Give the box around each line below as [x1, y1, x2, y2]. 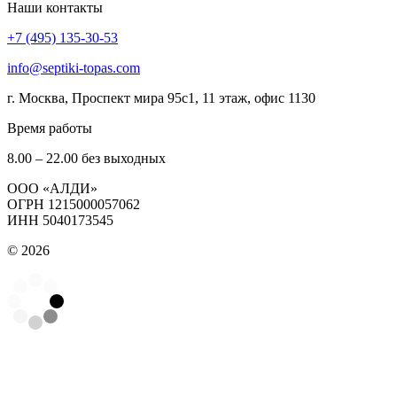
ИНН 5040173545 [7, 212, 113, 228]
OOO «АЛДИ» [7, 180, 97, 196]
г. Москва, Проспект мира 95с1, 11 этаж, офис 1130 [7, 90, 315, 105]
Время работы [7, 120, 92, 136]
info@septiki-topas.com [7, 59, 140, 75]
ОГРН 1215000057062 [7, 196, 140, 212]
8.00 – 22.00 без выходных [7, 150, 166, 166]
